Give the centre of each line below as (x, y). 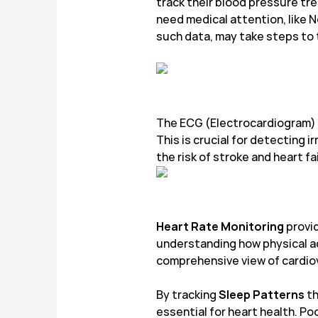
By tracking (187, 295)
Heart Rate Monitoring (220, 227)
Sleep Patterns (262, 295)
